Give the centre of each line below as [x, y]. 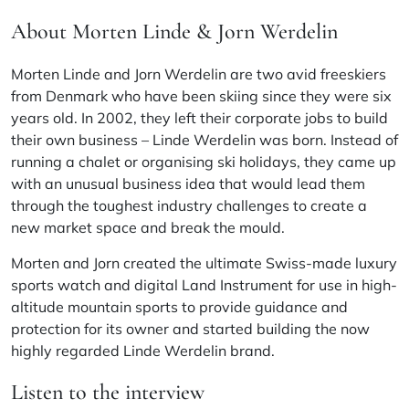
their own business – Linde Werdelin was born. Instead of [204, 139]
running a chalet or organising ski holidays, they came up [204, 161]
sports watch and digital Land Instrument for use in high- [204, 284]
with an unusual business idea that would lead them [188, 183]
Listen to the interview [108, 392]
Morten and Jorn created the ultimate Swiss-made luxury [204, 262]
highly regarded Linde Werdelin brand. [143, 350]
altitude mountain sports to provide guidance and [179, 306]
